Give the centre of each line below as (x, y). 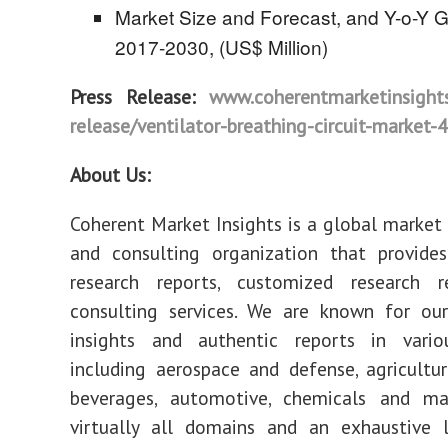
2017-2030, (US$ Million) (221, 46)
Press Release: (139, 96)
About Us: (110, 174)
